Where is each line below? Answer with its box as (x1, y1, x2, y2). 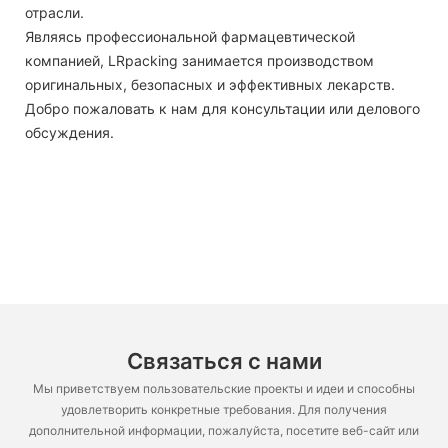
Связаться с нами (126, 348, 322, 375)
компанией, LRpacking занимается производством (25, 51, 374, 69)
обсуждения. (25, 123, 114, 141)
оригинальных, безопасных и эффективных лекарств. (25, 75, 395, 93)
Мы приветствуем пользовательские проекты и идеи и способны (33, 380, 415, 396)
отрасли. (25, 3, 84, 21)
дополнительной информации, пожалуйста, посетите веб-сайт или (29, 422, 419, 438)
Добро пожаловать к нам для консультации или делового (25, 99, 420, 117)
